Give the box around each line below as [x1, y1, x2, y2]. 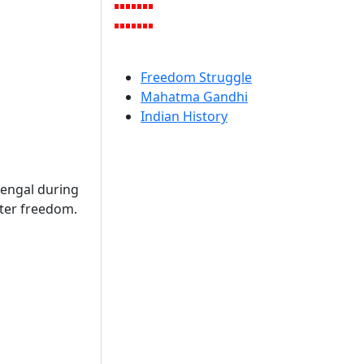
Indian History [141, 107, 227, 125]
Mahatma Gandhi [141, 88, 248, 106]
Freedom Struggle [141, 68, 252, 86]
